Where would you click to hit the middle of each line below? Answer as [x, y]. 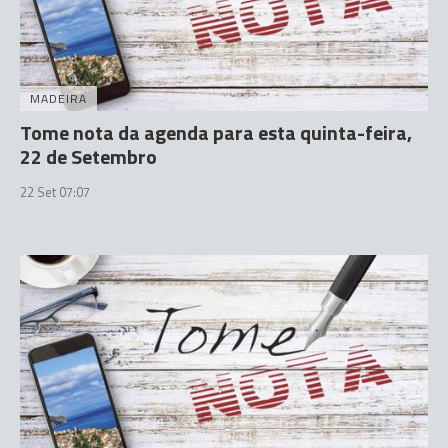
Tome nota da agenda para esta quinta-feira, [216, 132]
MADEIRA [58, 98]
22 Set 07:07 [55, 191]
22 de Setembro [88, 156]
